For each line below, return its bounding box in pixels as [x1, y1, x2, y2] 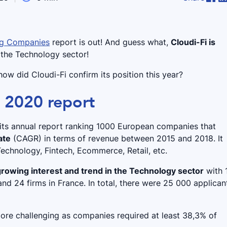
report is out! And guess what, [50, 36, 171, 47]
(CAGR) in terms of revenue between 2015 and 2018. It [11, 133, 223, 143]
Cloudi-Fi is [171, 36, 216, 47]
